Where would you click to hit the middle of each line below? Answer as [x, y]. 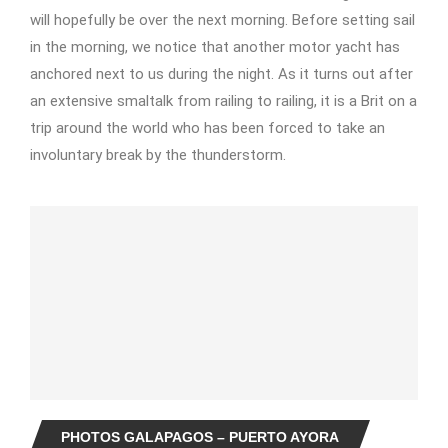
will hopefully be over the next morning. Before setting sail [222, 20]
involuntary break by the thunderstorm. [158, 155]
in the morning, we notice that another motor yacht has [215, 47]
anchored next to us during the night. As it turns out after [221, 74]
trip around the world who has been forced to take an [207, 128]
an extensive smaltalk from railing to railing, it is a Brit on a [223, 101]
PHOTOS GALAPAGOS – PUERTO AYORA [200, 437]
